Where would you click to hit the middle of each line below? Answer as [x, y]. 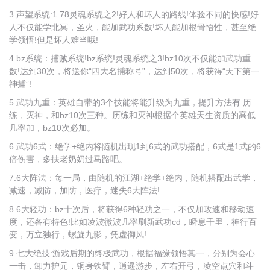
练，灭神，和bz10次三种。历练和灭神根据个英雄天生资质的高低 [132, 115]
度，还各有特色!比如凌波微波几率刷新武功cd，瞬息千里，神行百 [133, 222]
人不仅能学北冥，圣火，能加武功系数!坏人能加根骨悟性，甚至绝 [133, 27]
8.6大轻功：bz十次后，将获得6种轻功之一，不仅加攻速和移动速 [132, 209]
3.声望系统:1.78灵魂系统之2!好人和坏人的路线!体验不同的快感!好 [134, 14]
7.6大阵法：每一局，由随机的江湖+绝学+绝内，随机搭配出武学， [134, 178]
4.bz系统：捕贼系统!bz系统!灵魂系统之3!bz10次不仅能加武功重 [130, 58]
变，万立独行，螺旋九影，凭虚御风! [78, 234]
